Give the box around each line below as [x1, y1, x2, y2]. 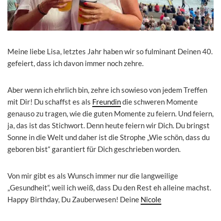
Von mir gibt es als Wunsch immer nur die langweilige [7, 171, 178, 180]
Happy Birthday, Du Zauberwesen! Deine [7, 194, 141, 204]
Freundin [92, 97, 121, 106]
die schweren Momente [121, 97, 198, 106]
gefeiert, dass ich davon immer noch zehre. [7, 58, 144, 68]
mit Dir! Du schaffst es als [7, 97, 92, 106]
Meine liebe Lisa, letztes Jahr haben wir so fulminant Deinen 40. [7, 46, 213, 56]
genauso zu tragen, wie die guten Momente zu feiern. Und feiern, [7, 109, 214, 118]
